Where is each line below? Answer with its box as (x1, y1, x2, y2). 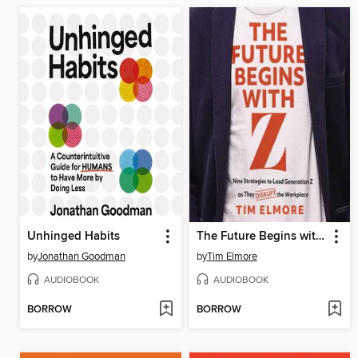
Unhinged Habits (27, 229, 120, 245)
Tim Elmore (206, 250, 257, 264)
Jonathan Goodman (38, 250, 125, 264)
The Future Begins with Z (315, 229, 324, 245)
